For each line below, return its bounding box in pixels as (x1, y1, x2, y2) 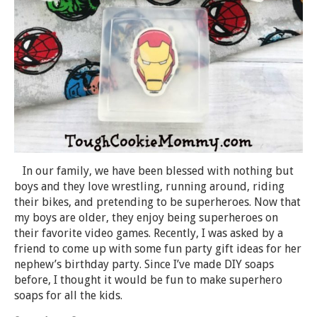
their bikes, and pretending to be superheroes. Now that (14, 195, 301, 209)
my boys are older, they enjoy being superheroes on (14, 210, 278, 224)
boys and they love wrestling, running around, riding (14, 179, 284, 193)
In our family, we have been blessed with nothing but (14, 163, 294, 178)
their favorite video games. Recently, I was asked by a (14, 226, 283, 240)
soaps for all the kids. (14, 288, 122, 302)
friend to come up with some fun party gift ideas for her (14, 241, 301, 255)
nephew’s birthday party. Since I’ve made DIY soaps (14, 257, 274, 271)
